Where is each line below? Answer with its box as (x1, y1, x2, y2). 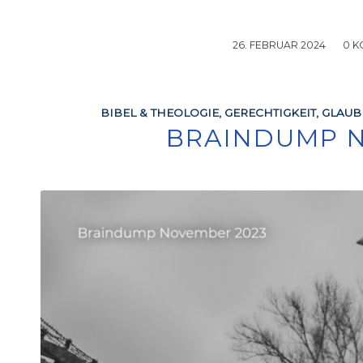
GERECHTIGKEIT (224, 106, 316, 120)
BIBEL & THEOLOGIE (100, 106, 219, 120)
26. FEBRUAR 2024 (233, 39, 327, 52)
